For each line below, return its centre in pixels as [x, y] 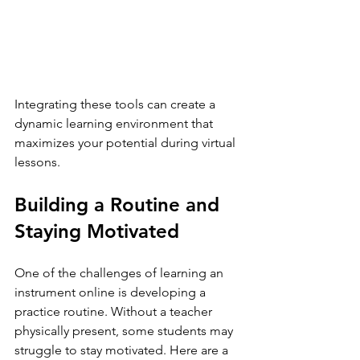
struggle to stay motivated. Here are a [123, 350]
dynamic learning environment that [115, 124]
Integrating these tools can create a [117, 104]
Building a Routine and [120, 205]
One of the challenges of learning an [121, 273]
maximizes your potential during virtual [127, 143]
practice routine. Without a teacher [115, 312]
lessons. [37, 162]
